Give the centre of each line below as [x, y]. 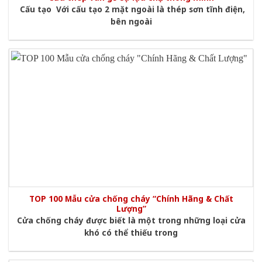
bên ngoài [131, 22]
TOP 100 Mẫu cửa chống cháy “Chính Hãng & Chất [131, 199]
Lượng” [131, 209]
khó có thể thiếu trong [131, 233]
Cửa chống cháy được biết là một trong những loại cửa [131, 220]
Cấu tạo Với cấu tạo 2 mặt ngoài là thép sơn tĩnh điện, [131, 9]
